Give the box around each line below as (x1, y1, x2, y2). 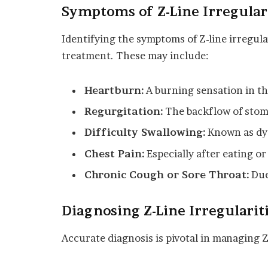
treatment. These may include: (62, 49, 208, 62)
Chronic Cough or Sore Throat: (84, 168, 249, 181)
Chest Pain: (84, 147, 144, 160)
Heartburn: (84, 84, 144, 96)
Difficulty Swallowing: (84, 126, 205, 139)
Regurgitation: (84, 105, 163, 118)
